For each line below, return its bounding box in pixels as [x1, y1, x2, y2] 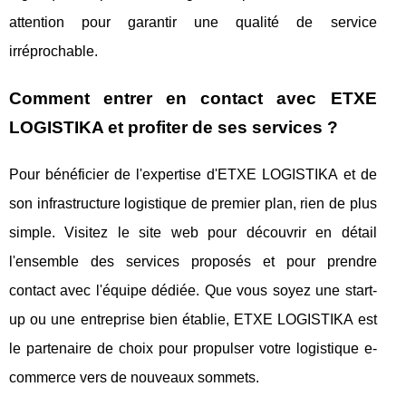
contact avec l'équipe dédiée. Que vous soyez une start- [9, 282, 377, 298]
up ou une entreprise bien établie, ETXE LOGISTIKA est [9, 311, 377, 327]
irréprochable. [9, 43, 98, 59]
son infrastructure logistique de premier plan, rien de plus [9, 195, 377, 211]
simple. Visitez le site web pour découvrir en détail [9, 224, 377, 240]
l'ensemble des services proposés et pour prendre [9, 253, 377, 269]
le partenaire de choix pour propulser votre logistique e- [9, 340, 377, 356]
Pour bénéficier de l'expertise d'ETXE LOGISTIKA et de [9, 166, 377, 182]
